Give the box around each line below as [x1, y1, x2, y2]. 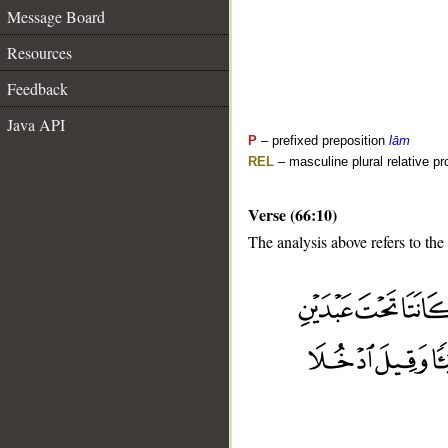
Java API [7, 114, 65, 135]
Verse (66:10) [248, 203, 337, 226]
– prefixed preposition [257, 133, 389, 148]
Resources [7, 42, 72, 63]
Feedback [7, 78, 68, 99]
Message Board [7, 6, 105, 27]
